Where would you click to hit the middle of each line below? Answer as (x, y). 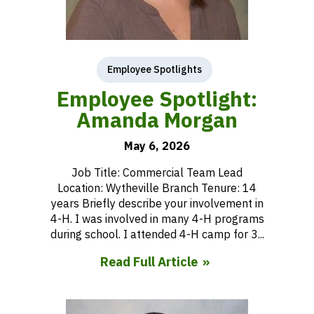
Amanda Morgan (157, 120)
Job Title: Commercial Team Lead (157, 172)
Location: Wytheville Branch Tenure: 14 (157, 188)
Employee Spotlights (154, 69)
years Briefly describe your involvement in (157, 203)
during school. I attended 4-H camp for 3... (157, 234)
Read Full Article (149, 262)
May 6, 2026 (157, 146)
